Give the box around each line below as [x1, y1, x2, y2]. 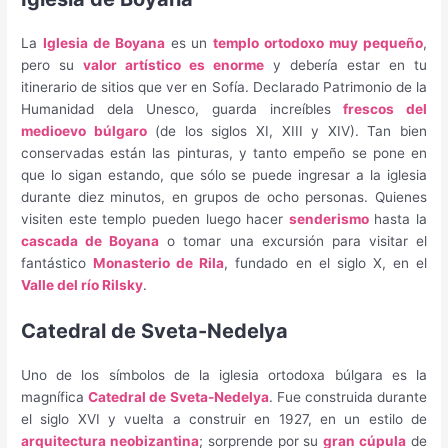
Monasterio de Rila [93, 254, 225, 271]
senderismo [288, 210, 369, 227]
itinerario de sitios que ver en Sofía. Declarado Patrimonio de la [21, 78, 427, 95]
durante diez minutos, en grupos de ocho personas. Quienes [21, 188, 427, 205]
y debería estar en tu [264, 56, 427, 73]
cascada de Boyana [21, 232, 160, 249]
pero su [21, 56, 84, 73]
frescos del [343, 100, 427, 117]
